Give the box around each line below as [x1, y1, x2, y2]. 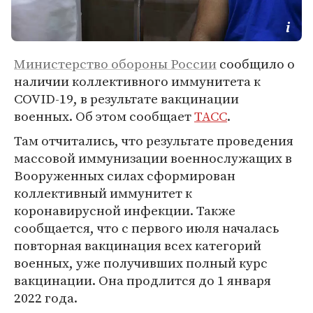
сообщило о [217, 54, 295, 73]
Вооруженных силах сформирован [14, 166, 235, 184]
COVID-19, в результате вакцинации [14, 89, 239, 108]
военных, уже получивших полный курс [14, 254, 268, 272]
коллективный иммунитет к [14, 184, 192, 202]
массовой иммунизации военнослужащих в [14, 149, 292, 167]
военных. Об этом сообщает [14, 107, 194, 125]
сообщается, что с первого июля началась [14, 219, 279, 237]
